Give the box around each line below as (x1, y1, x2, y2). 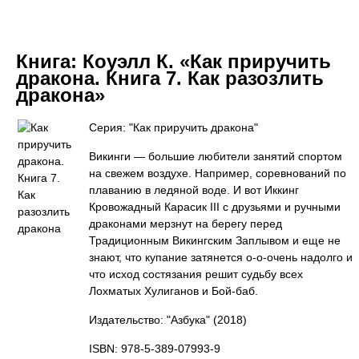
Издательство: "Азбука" (89, 313, 210, 326)
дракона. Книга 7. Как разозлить (16, 67, 324, 89)
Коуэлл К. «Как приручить (83, 50, 331, 72)
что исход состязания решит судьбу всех (89, 268, 303, 280)
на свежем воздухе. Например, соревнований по (89, 167, 346, 179)
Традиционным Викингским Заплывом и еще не (89, 234, 341, 247)
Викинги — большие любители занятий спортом (89, 150, 342, 163)
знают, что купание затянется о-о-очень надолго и (89, 251, 353, 264)
